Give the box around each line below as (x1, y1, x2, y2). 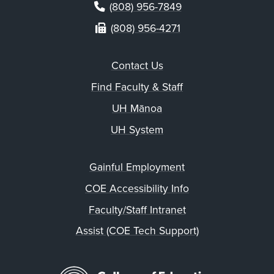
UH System (111, 123, 163, 136)
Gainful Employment (89, 161, 185, 174)
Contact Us (111, 59, 163, 73)
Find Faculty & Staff (91, 81, 183, 94)
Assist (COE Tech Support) (75, 224, 199, 238)
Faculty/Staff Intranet (88, 203, 186, 217)
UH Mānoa (112, 102, 162, 116)
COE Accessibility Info (85, 182, 189, 195)
